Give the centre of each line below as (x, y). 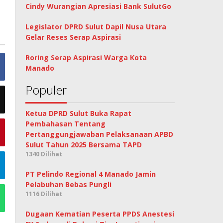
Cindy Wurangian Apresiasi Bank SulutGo (99, 6)
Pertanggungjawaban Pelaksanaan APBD (100, 134)
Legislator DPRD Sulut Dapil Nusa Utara (96, 27)
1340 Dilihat (44, 154)
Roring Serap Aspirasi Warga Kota (86, 58)
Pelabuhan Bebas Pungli (69, 185)
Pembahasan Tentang (66, 124)
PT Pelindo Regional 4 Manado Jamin (91, 174)
